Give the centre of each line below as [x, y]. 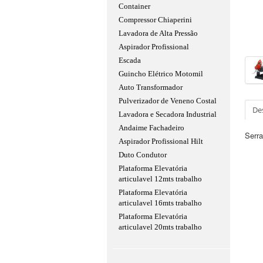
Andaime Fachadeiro [151, 128]
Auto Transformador [151, 87]
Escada [130, 60]
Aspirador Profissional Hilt [161, 141]
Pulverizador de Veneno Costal [168, 101]
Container [134, 6]
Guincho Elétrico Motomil [161, 74]
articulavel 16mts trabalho [160, 203]
